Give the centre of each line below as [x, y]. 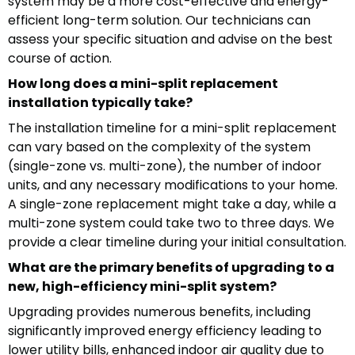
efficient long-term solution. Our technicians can [159, 21]
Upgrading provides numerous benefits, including [159, 312]
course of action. [60, 59]
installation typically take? [100, 103]
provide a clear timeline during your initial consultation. [177, 242]
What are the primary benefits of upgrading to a [171, 268]
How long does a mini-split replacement [143, 84]
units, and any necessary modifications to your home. [173, 185]
